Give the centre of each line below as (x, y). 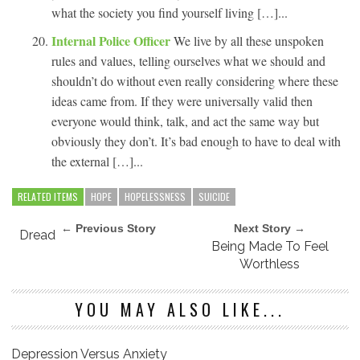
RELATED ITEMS (48, 196)
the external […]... (97, 161)
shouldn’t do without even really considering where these (195, 80)
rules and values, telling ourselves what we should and (188, 60)
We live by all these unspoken (249, 40)
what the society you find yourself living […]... (170, 12)
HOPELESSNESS (155, 196)
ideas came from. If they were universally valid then (182, 100)
